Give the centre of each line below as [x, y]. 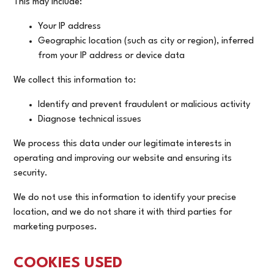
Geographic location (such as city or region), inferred [146, 42]
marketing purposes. [56, 228]
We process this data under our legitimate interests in [123, 144]
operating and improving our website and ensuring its [123, 159]
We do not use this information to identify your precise [125, 198]
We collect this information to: [75, 81]
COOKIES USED [68, 264]
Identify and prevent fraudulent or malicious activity [144, 105]
